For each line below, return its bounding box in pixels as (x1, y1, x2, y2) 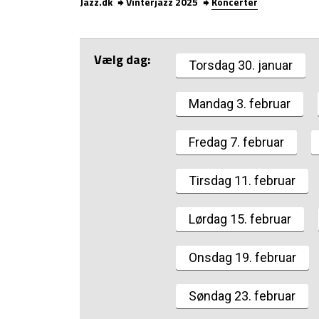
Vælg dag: (94, 50, 150, 69)
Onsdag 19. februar (189, 250, 296, 265)
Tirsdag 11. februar (189, 173, 296, 188)
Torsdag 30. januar (189, 58, 293, 73)
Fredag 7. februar (189, 135, 284, 150)
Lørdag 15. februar (189, 211, 291, 226)
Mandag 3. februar (189, 96, 291, 111)
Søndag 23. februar (189, 288, 296, 303)
